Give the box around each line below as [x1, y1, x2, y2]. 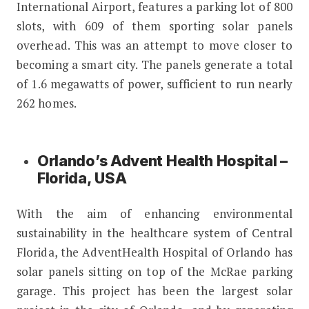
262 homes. [16, 95, 77, 112]
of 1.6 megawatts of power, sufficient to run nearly [16, 76, 293, 92]
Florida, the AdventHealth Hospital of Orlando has [16, 244, 293, 261]
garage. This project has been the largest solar [16, 283, 293, 299]
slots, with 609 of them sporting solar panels [16, 18, 293, 34]
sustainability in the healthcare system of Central [16, 225, 293, 241]
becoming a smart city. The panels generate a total [16, 57, 293, 73]
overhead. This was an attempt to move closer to [16, 37, 293, 54]
